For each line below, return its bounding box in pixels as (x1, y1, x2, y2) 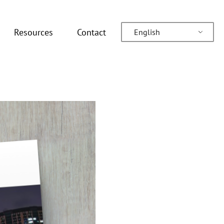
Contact (76, 26, 106, 38)
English (134, 27, 160, 37)
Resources (13, 26, 53, 38)
